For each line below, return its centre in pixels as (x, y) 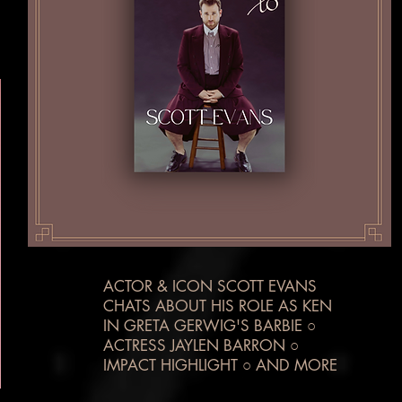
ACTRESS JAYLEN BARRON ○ (201, 345)
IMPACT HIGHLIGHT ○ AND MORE (220, 365)
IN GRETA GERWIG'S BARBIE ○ (210, 326)
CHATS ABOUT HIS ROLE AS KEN (218, 306)
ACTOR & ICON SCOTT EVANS (210, 286)
